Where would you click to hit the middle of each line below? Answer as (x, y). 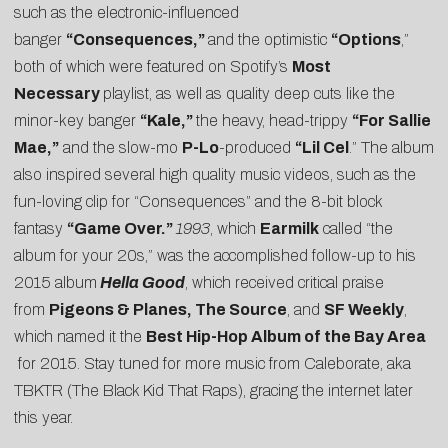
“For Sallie (391, 120)
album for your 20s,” (83, 255)
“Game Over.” (121, 228)
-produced (257, 147)
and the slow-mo (120, 147)
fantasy (40, 228)
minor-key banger (77, 120)
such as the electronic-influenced (126, 12)
